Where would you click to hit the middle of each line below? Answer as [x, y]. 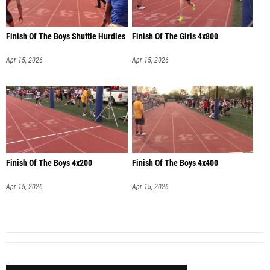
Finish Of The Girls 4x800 [175, 36]
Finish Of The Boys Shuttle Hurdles [66, 36]
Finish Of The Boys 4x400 [175, 163]
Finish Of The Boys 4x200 [49, 163]
